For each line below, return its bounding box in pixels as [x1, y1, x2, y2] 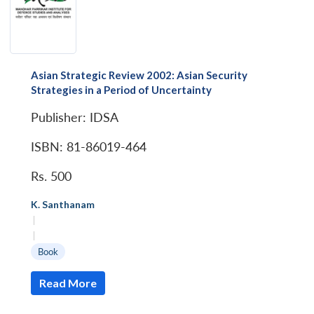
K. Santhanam [31, 198, 95, 210]
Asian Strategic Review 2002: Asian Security [31, 68, 247, 81]
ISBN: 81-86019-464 [31, 139, 146, 154]
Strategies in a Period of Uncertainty [31, 83, 212, 96]
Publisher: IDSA [31, 109, 118, 125]
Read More [39, 275, 97, 289]
